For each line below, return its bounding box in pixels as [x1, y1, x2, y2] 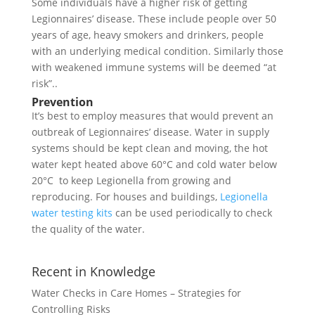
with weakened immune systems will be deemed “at [31, 60, 276, 74]
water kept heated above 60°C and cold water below [31, 157, 277, 171]
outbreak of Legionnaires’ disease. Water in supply [31, 125, 269, 139]
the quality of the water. [31, 222, 145, 236]
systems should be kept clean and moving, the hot [31, 141, 268, 155]
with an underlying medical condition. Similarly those [31, 44, 283, 58]
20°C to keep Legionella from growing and [31, 174, 231, 187]
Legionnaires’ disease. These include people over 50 [31, 12, 276, 25]
